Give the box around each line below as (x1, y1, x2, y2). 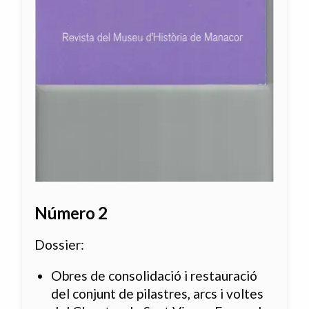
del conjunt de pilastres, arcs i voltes (51, 286, 264, 302)
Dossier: (34, 236, 85, 252)
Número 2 (34, 202, 108, 223)
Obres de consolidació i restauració (51, 268, 258, 284)
